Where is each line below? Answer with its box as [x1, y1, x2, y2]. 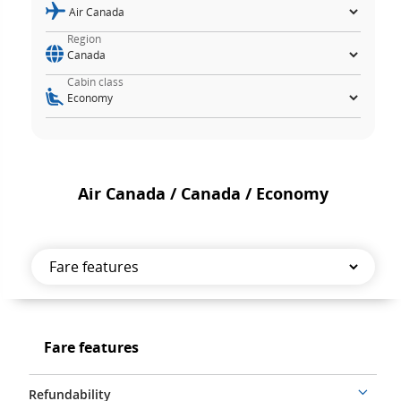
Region [66, 31, 101, 47]
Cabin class [66, 74, 124, 90]
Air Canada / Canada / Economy [77, 183, 328, 204]
